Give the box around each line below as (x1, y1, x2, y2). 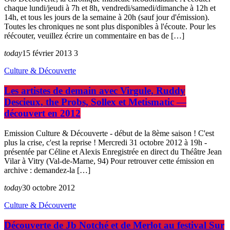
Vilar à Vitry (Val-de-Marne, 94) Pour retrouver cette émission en (4, 156, 214, 165)
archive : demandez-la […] (4, 165, 90, 175)
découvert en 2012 (4, 108, 81, 119)
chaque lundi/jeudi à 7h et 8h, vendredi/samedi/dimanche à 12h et (4, 4, 216, 13)
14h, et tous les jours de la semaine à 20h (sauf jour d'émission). (4, 13, 209, 22)
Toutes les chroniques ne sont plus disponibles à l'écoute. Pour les (4, 22, 216, 31)
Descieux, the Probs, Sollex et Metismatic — (4, 97, 186, 108)
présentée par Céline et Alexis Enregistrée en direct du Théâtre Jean (4, 147, 222, 156)
